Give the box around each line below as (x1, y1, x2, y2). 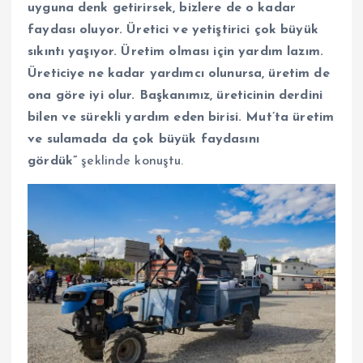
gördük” (28, 154, 82, 168)
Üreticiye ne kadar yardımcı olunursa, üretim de (28, 66, 330, 80)
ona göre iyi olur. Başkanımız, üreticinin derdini (28, 88, 322, 102)
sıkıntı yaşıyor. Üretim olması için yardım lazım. (28, 45, 323, 58)
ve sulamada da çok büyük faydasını (28, 132, 259, 146)
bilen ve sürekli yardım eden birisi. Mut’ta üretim (28, 110, 335, 124)
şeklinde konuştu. (81, 154, 184, 168)
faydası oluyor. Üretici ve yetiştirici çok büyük (28, 23, 318, 36)
